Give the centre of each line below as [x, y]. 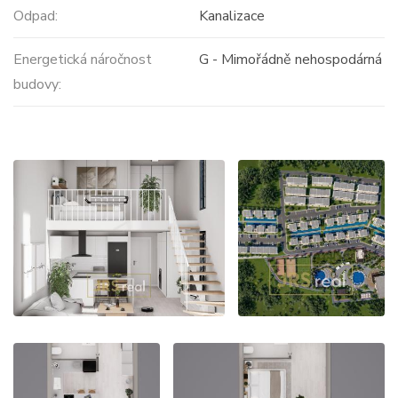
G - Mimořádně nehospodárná [290, 60]
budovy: [37, 85]
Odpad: [36, 16]
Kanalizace [231, 16]
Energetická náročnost [83, 60]
